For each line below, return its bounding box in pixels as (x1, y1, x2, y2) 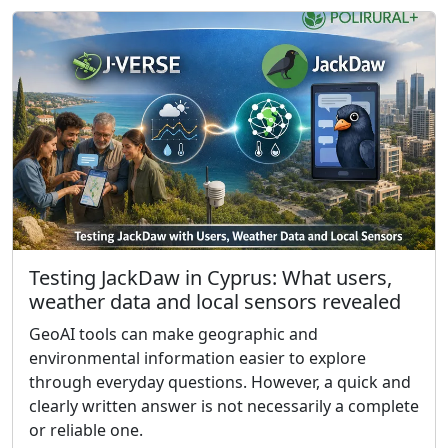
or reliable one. (29, 418, 143, 441)
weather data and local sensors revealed (29, 287, 401, 315)
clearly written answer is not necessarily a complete (29, 394, 419, 417)
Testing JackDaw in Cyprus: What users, (29, 263, 392, 291)
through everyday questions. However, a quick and (29, 370, 411, 393)
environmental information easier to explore (29, 346, 366, 369)
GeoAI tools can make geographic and (29, 322, 318, 345)
